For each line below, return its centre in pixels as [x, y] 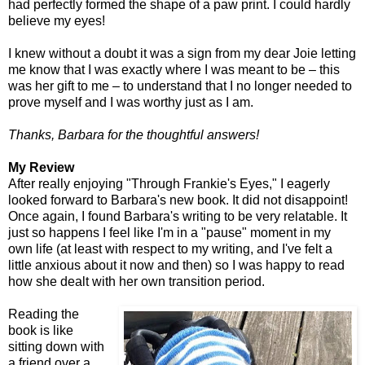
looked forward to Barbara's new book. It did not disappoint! [178, 200]
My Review [41, 168]
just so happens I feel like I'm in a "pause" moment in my [169, 233]
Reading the [44, 314]
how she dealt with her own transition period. [136, 282]
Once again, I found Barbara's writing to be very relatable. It [178, 217]
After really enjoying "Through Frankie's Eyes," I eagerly [169, 184]
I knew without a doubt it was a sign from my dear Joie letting [182, 54]
